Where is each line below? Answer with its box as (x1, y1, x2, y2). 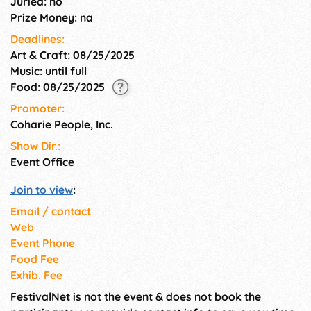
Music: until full (10, 63, 87, 78)
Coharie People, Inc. (10, 117, 113, 132)
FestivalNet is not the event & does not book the (10, 289, 261, 304)
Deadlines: (10, 31, 65, 46)
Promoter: (10, 101, 65, 116)
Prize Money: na (10, 10, 93, 24)
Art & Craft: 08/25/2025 (10, 47, 135, 62)
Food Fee (10, 252, 59, 267)
